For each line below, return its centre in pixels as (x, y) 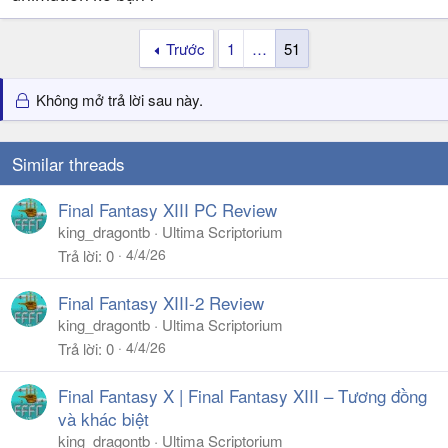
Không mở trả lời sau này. (118, 99)
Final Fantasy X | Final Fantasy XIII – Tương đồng (242, 395)
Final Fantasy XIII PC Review (167, 209)
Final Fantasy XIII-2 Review (161, 302)
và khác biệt (103, 418)
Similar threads (68, 163)
